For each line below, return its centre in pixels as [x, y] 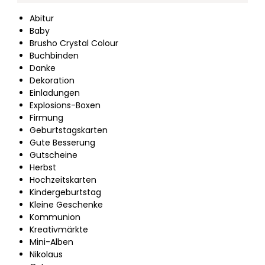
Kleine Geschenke [66, 204]
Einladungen [55, 93]
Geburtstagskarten [69, 130]
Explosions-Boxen [65, 105]
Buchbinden [54, 55]
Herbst [43, 167]
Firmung [46, 117]
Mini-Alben [51, 242]
